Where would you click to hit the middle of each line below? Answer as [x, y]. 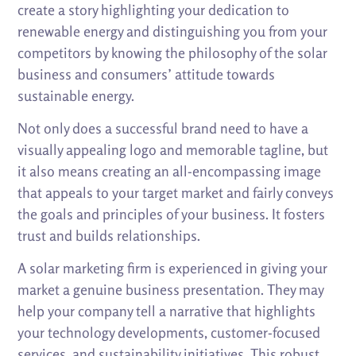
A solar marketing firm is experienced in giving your [173, 267]
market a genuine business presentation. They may [171, 289]
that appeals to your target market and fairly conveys [176, 192]
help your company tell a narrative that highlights [167, 310]
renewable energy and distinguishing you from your [173, 31]
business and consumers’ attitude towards [147, 74]
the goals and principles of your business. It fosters [172, 213]
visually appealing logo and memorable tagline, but [173, 149]
